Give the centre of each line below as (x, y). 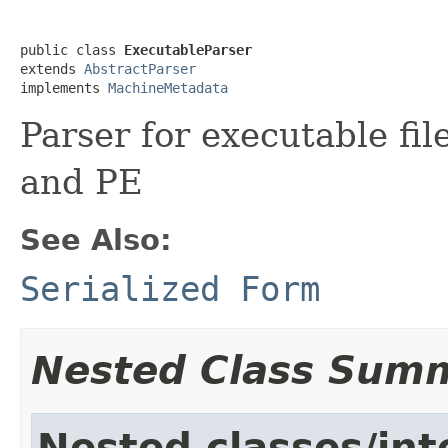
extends (52, 68)
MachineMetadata (168, 87)
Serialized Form (170, 288)
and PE (81, 181)
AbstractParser (140, 68)
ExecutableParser (188, 49)
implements (64, 87)
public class (72, 49)
